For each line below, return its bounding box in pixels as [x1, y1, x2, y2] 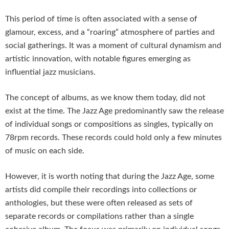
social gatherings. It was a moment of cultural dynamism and [5, 41, 221, 50]
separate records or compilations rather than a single [5, 212, 194, 221]
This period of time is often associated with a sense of [5, 15, 197, 24]
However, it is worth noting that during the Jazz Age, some [5, 172, 214, 181]
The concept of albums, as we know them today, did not [5, 94, 205, 102]
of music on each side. [5, 147, 84, 155]
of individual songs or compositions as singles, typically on [5, 120, 213, 129]
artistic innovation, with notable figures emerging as [5, 55, 191, 63]
